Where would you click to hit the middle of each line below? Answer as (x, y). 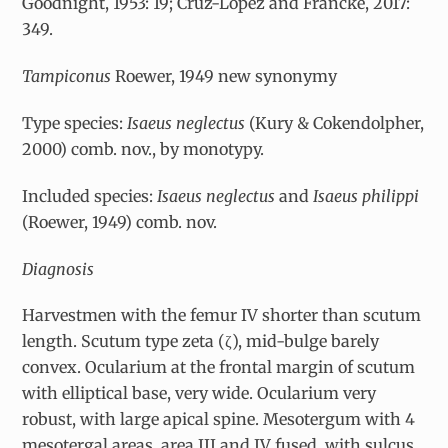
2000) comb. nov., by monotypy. (143, 148)
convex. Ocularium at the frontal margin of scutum (219, 367)
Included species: (90, 195)
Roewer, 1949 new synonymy (226, 76)
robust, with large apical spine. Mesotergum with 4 (219, 419)
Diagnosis (58, 268)
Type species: (75, 122)
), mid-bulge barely (306, 341)
